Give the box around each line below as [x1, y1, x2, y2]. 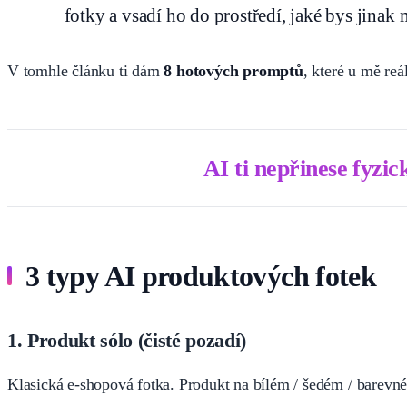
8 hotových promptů [164, 61, 303, 80]
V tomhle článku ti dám [7, 61, 164, 80]
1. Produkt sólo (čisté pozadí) [7, 328, 246, 352]
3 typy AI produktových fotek [25, 259, 377, 293]
